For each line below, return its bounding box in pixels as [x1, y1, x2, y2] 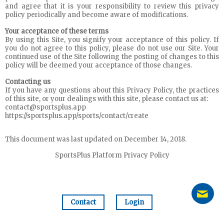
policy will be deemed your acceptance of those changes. [5, 61, 192, 69]
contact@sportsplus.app [5, 103, 86, 111]
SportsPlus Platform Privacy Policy [54, 151, 169, 159]
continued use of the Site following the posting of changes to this [5, 52, 219, 61]
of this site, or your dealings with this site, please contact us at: [5, 94, 208, 103]
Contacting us [5, 77, 50, 86]
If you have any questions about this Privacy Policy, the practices [5, 86, 219, 94]
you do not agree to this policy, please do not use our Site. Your [5, 44, 219, 52]
